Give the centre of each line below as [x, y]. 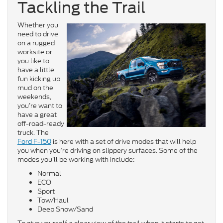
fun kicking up [39, 79]
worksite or [35, 52]
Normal [49, 173]
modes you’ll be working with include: [76, 159]
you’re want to [40, 106]
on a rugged [36, 43]
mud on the [35, 88]
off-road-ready [41, 123]
